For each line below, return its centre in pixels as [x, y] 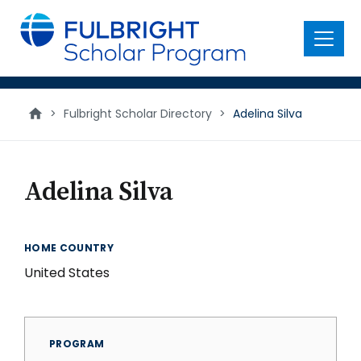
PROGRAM [77, 344]
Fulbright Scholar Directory [138, 114]
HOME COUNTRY [69, 248]
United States [67, 273]
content [37, 32]
